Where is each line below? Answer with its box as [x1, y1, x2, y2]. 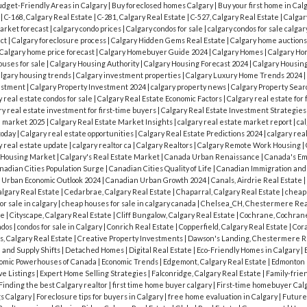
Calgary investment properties [75, 71, 182, 80]
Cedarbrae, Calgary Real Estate [64, 187, 173, 197]
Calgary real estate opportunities [20, 129, 135, 138]
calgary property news [150, 82, 228, 92]
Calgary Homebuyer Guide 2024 [99, 47, 209, 57]
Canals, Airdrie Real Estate [210, 175, 304, 185]
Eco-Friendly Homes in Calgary [196, 245, 301, 255]
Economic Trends [101, 257, 160, 267]
